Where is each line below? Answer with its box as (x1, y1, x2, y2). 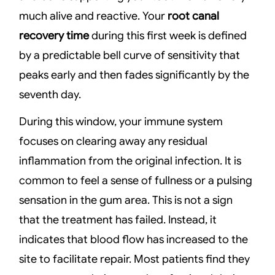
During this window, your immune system (19, 115, 223, 129)
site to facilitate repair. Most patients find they (19, 252, 250, 266)
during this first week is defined (89, 28, 247, 42)
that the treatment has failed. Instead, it (19, 213, 217, 227)
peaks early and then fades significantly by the (19, 68, 250, 82)
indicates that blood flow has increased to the (19, 233, 249, 247)
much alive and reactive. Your (19, 9, 168, 23)
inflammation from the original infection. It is (19, 154, 242, 168)
